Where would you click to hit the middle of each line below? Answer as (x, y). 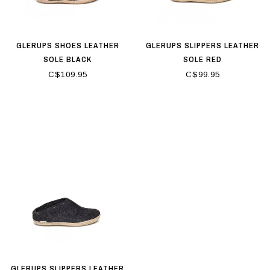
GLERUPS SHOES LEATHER (67, 45)
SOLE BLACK (67, 59)
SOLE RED (202, 59)
